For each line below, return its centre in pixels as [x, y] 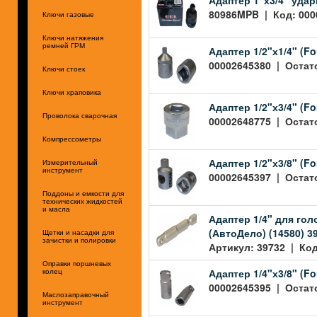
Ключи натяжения [73, 38]
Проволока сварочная [80, 116]
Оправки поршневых [77, 264]
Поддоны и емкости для [83, 194]
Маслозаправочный [76, 295]
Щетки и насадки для [78, 232]
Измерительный [70, 162]
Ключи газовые [68, 15]
